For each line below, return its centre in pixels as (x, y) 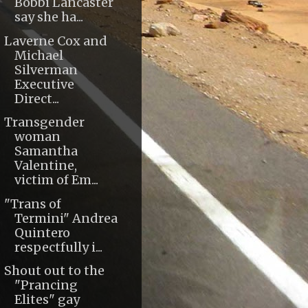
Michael (38, 55)
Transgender (44, 122)
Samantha (46, 151)
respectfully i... (58, 247)
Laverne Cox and (55, 41)
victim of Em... (56, 180)
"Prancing (46, 285)
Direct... (36, 98)
